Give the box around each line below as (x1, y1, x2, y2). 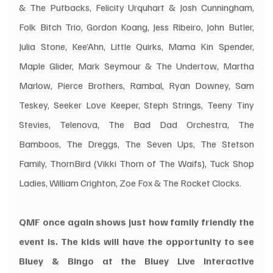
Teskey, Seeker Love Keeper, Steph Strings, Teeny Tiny (19, 98, 254, 111)
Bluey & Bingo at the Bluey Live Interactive (19, 254, 254, 267)
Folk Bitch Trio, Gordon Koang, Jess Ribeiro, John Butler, (19, 20, 254, 33)
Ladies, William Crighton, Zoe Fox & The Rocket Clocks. (19, 176, 242, 189)
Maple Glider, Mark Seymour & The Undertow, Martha (19, 59, 254, 72)
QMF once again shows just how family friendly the (19, 215, 254, 228)
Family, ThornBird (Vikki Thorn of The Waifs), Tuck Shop (19, 157, 254, 169)
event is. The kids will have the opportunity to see (19, 235, 254, 247)
